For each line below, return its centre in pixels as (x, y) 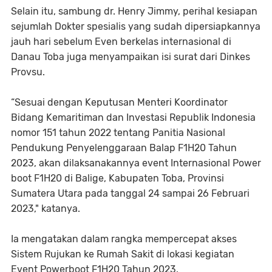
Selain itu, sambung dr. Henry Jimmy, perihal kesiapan (134, 11)
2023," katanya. (46, 209)
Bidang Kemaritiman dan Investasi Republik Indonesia (133, 117)
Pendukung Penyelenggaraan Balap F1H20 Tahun (124, 148)
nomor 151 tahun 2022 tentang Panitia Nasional (118, 133)
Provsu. (28, 72)
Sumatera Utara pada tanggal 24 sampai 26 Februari (130, 193)
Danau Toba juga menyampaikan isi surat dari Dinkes (131, 57)
